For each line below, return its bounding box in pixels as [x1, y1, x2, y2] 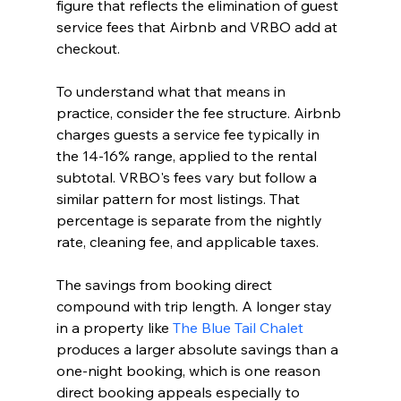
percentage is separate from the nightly [55, 210, 326, 229]
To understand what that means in [55, 81, 289, 100]
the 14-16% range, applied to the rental [55, 146, 320, 165]
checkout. [55, 38, 120, 57]
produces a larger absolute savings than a [55, 339, 342, 358]
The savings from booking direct [55, 275, 276, 294]
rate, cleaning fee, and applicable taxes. [55, 232, 319, 251]
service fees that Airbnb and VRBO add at [55, 17, 341, 36]
